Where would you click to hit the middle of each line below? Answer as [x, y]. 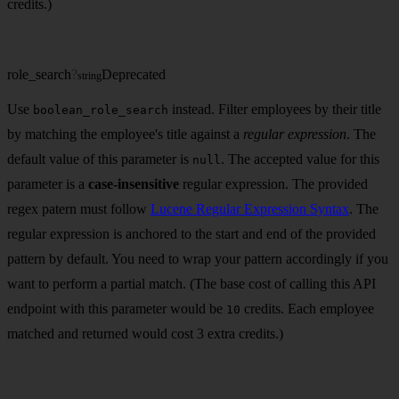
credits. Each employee [307, 308]
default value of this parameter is [100, 159]
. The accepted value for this [300, 159]
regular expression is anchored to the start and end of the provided [191, 233]
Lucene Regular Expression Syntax [250, 208]
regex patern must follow [79, 208]
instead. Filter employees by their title [275, 109]
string [90, 75]
